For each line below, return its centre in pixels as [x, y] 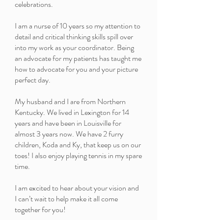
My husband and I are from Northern [70, 101]
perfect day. [33, 80]
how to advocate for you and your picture [76, 69]
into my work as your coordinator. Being [74, 47]
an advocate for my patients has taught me [78, 58]
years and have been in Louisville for [68, 123]
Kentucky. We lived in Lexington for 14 [72, 112]
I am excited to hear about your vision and [77, 188]
